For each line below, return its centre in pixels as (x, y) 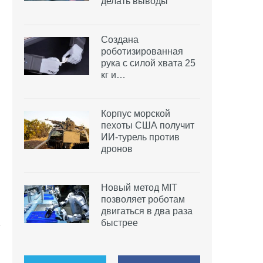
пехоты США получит (148, 126)
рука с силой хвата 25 (148, 63)
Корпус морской (136, 114)
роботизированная (142, 52)
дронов (117, 149)
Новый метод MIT (139, 188)
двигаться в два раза (147, 211)
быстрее (119, 223)
